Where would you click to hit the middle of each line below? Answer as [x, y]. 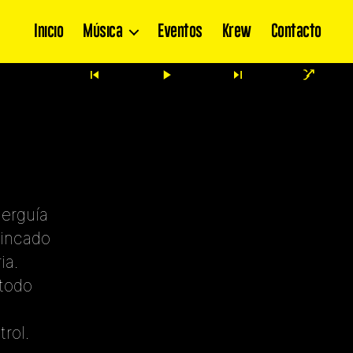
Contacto [296, 31]
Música [103, 31]
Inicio [49, 31]
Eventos [180, 31]
